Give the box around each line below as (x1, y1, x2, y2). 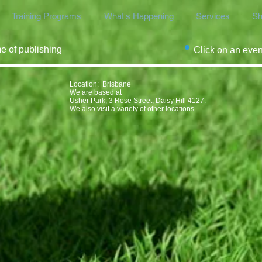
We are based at (70, 88, 122, 96)
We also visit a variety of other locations (70, 105, 194, 113)
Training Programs (12, 11, 81, 21)
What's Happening (104, 11, 174, 21)
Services (195, 11, 230, 21)
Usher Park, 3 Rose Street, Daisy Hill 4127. (70, 96, 206, 105)
